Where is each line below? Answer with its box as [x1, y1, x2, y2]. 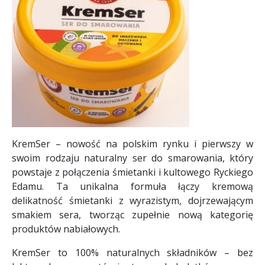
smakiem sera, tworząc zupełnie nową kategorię [12, 208, 253, 221]
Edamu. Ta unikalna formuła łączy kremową [12, 179, 253, 193]
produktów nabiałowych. [12, 222, 120, 235]
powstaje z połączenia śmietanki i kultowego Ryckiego [12, 165, 253, 179]
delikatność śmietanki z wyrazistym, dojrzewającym [12, 193, 253, 207]
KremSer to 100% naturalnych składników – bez [12, 245, 253, 259]
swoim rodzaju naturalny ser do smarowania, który [12, 151, 253, 164]
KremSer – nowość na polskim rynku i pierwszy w [12, 137, 253, 150]
